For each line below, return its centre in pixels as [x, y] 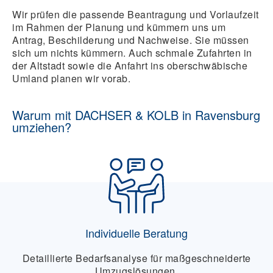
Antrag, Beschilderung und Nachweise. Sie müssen [131, 40]
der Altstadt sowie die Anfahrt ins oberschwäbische [130, 66]
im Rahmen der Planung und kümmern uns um [119, 27]
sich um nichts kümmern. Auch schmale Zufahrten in [132, 53]
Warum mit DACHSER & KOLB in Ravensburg [136, 115]
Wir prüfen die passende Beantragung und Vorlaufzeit [136, 15]
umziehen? [42, 127]
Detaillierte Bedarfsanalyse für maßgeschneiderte [136, 258]
